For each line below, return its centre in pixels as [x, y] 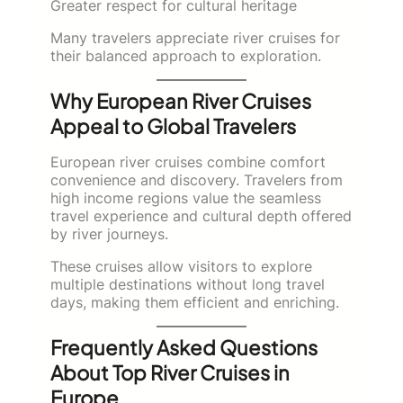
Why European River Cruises [181, 100]
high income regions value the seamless [186, 197]
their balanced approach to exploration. [186, 55]
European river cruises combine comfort [188, 161]
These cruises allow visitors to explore [181, 266]
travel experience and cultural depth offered [201, 215]
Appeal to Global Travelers [173, 125]
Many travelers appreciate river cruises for [195, 37]
